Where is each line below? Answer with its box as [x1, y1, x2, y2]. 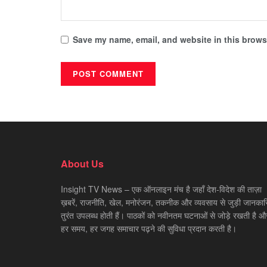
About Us [61, 156, 104, 170]
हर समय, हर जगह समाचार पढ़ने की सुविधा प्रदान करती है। [61, 222, 237, 234]
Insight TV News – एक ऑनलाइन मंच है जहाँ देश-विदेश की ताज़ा [61, 182, 262, 195]
